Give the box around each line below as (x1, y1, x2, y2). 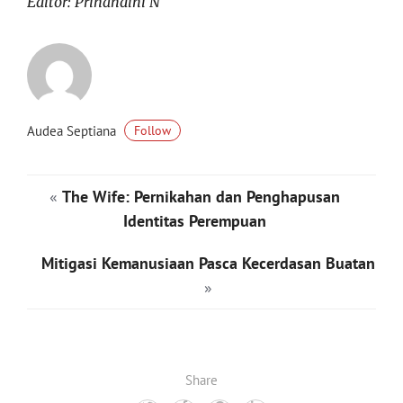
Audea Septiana (27, 122, 120, 139)
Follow (134, 122, 171, 139)
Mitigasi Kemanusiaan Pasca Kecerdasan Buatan (41, 253, 375, 274)
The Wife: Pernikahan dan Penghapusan (62, 186, 340, 208)
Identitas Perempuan (123, 210, 266, 232)
